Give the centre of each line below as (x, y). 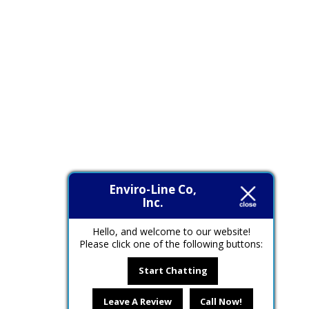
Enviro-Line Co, (152, 189)
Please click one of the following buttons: (171, 244)
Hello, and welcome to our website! (171, 231)
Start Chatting (173, 271)
